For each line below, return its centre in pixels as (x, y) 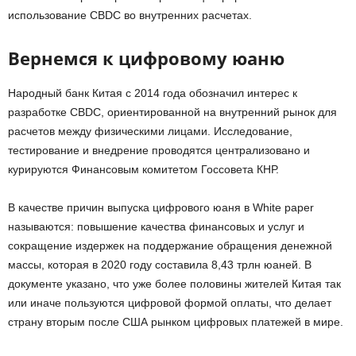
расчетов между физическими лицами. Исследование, (150, 131)
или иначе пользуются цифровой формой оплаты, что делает (170, 302)
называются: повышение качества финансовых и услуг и (156, 226)
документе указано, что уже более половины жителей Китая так (174, 283)
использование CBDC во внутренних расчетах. (130, 15)
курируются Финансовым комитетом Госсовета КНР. (143, 169)
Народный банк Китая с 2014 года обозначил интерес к (153, 93)
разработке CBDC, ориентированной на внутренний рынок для (172, 112)
